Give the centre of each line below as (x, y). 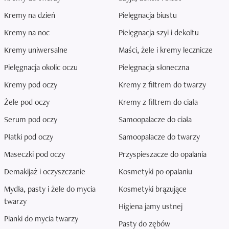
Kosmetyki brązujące (153, 189)
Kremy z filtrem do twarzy (162, 85)
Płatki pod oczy (29, 137)
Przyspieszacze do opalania (163, 154)
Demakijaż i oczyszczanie (45, 172)
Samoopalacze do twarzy (159, 137)
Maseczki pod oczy (35, 154)
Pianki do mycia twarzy (41, 219)
